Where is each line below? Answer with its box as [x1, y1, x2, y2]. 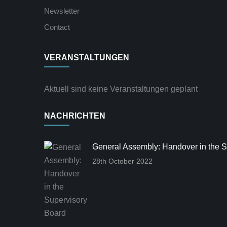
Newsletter [44, 7, 80, 15]
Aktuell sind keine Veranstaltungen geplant [44, 85, 198, 93]
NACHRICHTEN [44, 111, 105, 120]
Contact [44, 23, 70, 31]
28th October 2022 [92, 157, 153, 165]
